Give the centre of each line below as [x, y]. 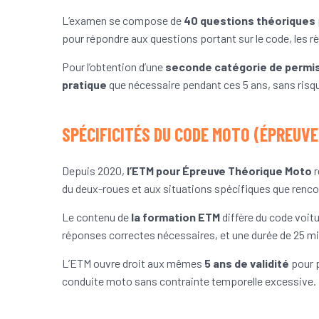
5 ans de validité [247, 263]
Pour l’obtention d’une [114, 67]
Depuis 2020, [94, 171]
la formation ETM [176, 217]
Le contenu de [96, 217]
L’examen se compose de [123, 21]
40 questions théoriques [250, 21]
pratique [84, 85]
